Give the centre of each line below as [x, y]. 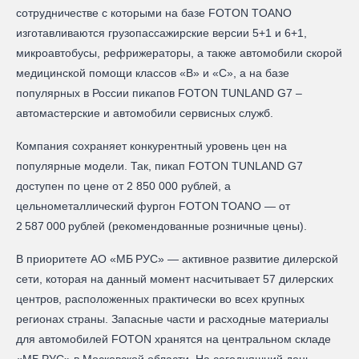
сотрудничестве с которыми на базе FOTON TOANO [154, 12]
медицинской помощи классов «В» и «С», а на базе [153, 73]
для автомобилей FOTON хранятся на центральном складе [173, 339]
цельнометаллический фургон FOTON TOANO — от [153, 206]
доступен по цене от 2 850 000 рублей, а [123, 186]
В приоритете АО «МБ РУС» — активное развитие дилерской [177, 258]
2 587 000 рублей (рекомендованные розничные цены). [161, 226]
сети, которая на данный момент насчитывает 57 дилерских [175, 278]
